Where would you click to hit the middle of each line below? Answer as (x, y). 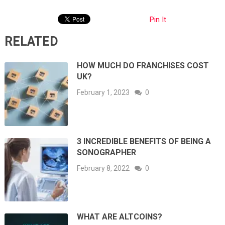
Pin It (158, 20)
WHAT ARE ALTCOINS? (120, 217)
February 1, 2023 (103, 93)
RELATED (31, 42)
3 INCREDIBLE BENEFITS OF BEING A (144, 141)
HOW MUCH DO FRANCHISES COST (143, 66)
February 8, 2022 (103, 168)
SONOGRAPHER (107, 152)
